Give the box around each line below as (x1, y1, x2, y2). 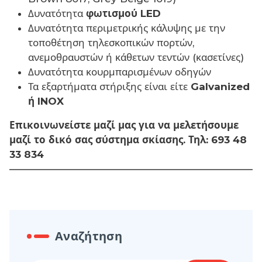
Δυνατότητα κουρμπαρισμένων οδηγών (28, 66, 211, 78)
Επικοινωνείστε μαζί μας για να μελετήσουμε (9, 119, 239, 132)
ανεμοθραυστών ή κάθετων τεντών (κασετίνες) (28, 51, 244, 64)
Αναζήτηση (55, 229, 123, 244)
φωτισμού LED (86, 8, 161, 20)
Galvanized (191, 81, 250, 93)
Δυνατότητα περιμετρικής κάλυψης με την (28, 22, 225, 35)
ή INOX (28, 95, 64, 108)
